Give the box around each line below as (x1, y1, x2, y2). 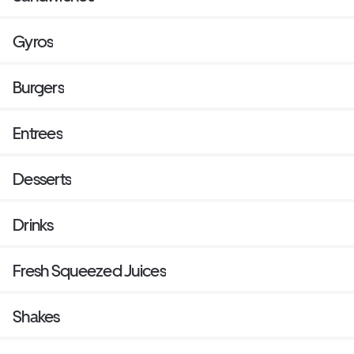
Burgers (13, 77, 64, 97)
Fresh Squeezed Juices (13, 260, 166, 281)
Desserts (13, 168, 72, 189)
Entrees (13, 122, 62, 143)
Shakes (13, 306, 60, 326)
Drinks (13, 214, 54, 235)
